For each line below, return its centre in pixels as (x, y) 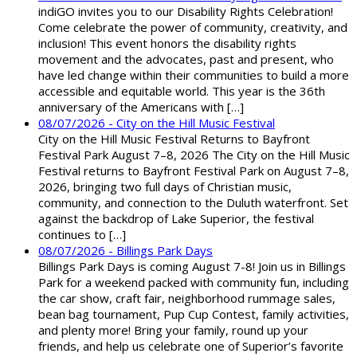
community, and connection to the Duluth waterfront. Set (193, 203)
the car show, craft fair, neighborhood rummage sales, (187, 298)
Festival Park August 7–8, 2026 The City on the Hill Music (194, 155)
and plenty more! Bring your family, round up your (173, 330)
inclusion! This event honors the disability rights (167, 43)
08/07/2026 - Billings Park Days (126, 251)
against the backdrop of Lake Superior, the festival (176, 219)
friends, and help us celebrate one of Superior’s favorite (191, 346)
